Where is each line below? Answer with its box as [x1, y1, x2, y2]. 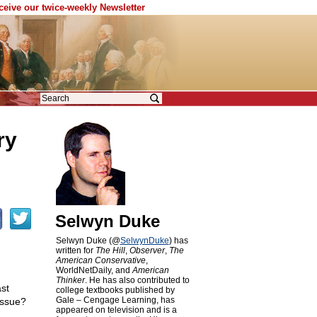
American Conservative [55, 255, 146, 265]
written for [55, 246, 96, 255]
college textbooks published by [55, 285, 175, 295]
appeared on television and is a [55, 305, 177, 315]
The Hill [95, 246, 125, 255]
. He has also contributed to [84, 275, 190, 285]
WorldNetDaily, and [55, 265, 132, 275]
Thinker [55, 275, 85, 285]
